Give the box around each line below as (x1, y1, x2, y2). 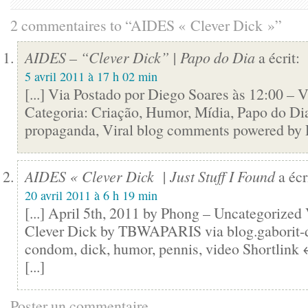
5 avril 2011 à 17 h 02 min (25, 68, 157, 85)
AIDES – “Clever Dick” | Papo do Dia (25, 47, 255, 67)
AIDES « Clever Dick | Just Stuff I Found (25, 166, 275, 186)
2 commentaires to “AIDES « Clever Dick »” (10, 15, 282, 35)
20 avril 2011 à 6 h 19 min (25, 187, 157, 203)
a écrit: (255, 47, 300, 67)
